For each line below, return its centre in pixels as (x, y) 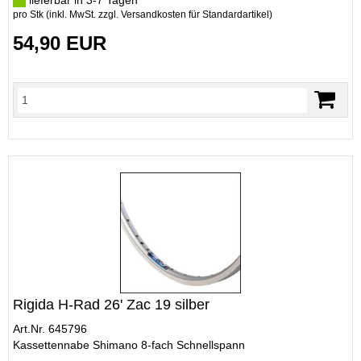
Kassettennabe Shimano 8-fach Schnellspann (129, 345)
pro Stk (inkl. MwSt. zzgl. (67, 15)
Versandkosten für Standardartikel (195, 15)
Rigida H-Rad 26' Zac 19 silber (111, 305)
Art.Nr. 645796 (50, 329)
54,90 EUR (60, 43)
